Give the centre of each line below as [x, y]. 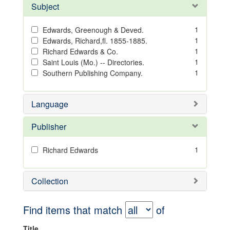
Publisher [49, 127]
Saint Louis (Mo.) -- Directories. [93, 62]
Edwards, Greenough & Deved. [93, 30]
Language [50, 104]
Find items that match [74, 210]
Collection [50, 181]
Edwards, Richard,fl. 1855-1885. [95, 41]
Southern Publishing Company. [93, 73]
